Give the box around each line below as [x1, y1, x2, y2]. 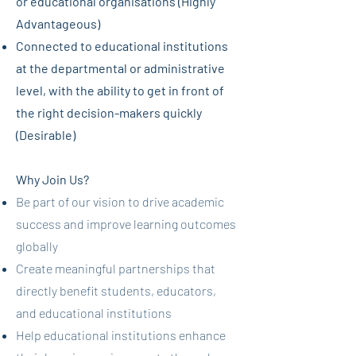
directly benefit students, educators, [16, 283, 216, 298]
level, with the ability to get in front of [16, 83, 224, 98]
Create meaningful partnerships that [16, 261, 215, 276]
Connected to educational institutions [16, 38, 228, 53]
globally [16, 238, 58, 253]
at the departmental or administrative [16, 60, 225, 75]
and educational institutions [16, 305, 172, 320]
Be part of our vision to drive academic [16, 194, 224, 209]
